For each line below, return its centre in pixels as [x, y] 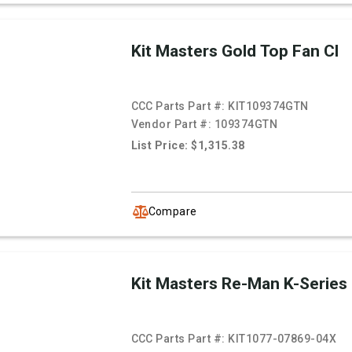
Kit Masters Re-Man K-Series [239, 284]
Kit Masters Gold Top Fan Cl [235, 51]
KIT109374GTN [268, 106]
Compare [172, 211]
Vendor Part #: [172, 125]
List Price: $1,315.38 [188, 146]
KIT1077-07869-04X [282, 339]
